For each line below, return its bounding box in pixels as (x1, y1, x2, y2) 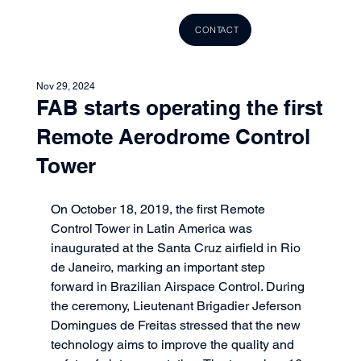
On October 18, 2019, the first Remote (50, 201, 268, 217)
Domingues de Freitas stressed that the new (50, 317, 304, 333)
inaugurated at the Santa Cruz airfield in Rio (50, 239, 304, 255)
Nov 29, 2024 (35, 80, 95, 92)
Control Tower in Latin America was (50, 220, 255, 236)
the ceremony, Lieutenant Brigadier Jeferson (50, 297, 305, 313)
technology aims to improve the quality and (50, 336, 297, 352)
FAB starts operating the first (35, 94, 323, 120)
